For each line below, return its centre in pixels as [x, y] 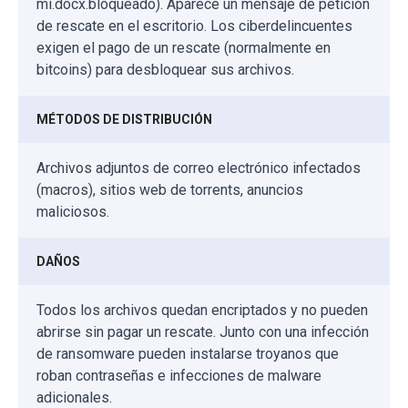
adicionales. [74, 397]
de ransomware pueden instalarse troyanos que [188, 353]
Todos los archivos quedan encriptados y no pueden [202, 310]
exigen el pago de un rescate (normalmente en [184, 47]
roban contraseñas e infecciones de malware [179, 375]
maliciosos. [73, 211]
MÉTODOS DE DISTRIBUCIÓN [124, 119]
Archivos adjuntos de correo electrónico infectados [199, 168]
